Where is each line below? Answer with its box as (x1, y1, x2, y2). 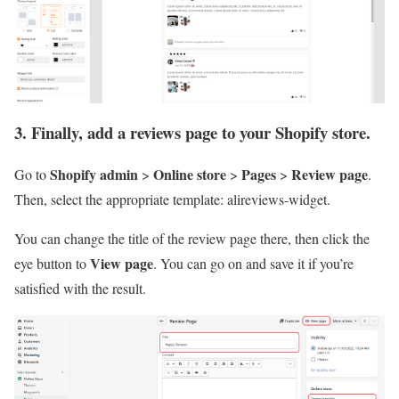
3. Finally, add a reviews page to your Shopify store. (14, 119, 370, 144)
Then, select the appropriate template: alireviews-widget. (14, 189, 330, 208)
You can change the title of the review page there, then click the (14, 228, 370, 248)
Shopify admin (50, 163, 138, 184)
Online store (153, 163, 226, 184)
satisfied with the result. (14, 278, 146, 297)
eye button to (14, 253, 90, 273)
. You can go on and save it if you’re (153, 253, 354, 273)
